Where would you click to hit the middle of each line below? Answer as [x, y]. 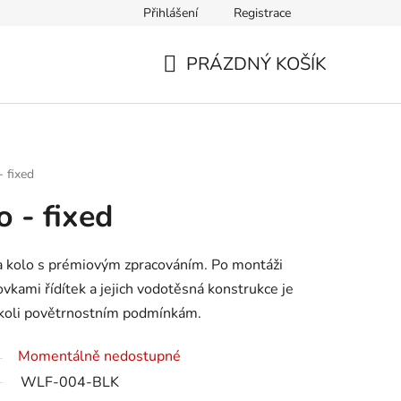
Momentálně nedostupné [99, 356]
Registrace [262, 13]
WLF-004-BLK [70, 382]
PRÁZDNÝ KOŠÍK [256, 64]
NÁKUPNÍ [203, 85]
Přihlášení [171, 13]
